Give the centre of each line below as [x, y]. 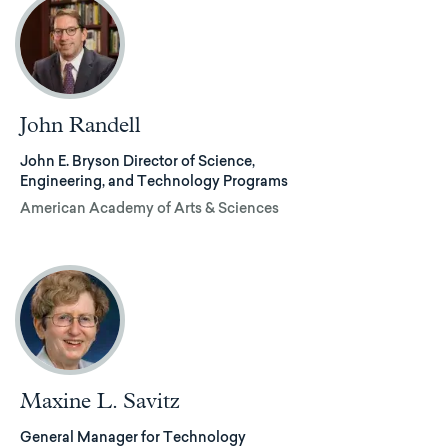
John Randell [80, 125]
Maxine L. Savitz [100, 402]
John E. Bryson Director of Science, [137, 162]
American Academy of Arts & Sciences [149, 210]
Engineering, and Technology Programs [154, 182]
